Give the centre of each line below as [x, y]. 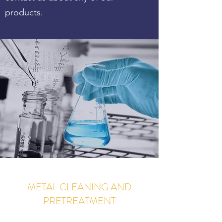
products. [24, 12]
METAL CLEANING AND [79, 187]
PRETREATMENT [79, 201]
